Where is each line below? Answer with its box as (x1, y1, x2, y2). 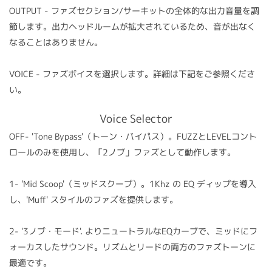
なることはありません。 (9, 36, 103, 49)
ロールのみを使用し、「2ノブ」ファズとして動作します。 (9, 146, 236, 158)
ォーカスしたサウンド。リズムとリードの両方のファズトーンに (9, 241, 256, 253)
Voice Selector (100, 110, 172, 127)
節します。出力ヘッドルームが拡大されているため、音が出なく (9, 21, 256, 33)
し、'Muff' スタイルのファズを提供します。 (9, 194, 178, 206)
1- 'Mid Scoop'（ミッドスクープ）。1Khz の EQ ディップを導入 (9, 178, 256, 190)
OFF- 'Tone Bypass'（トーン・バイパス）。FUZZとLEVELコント (9, 131, 257, 143)
